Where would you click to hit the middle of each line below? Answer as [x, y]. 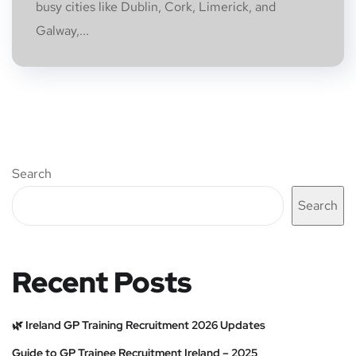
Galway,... [62, 31]
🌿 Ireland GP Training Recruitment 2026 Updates [139, 325]
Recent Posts [102, 282]
